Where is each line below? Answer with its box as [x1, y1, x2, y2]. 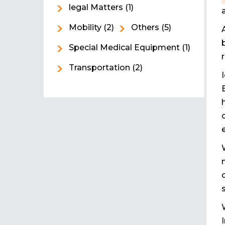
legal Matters [69, 3, 123, 12]
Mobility [69, 23, 101, 32]
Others [131, 23, 159, 32]
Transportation [69, 63, 130, 72]
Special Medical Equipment [69, 43, 180, 52]
